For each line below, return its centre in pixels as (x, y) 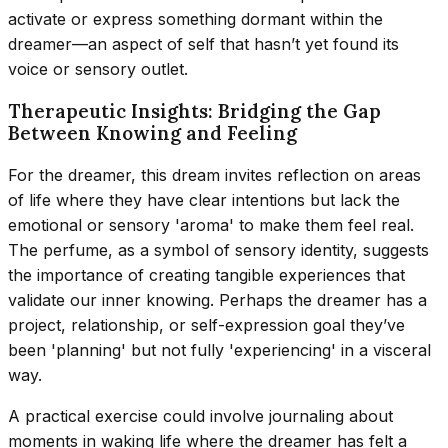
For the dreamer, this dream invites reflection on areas (214, 174)
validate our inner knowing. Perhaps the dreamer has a (217, 299)
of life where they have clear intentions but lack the (204, 199)
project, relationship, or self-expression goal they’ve (206, 324)
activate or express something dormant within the (195, 18)
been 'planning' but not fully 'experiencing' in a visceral (219, 349)
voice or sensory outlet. (98, 68)
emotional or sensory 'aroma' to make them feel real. (211, 224)
